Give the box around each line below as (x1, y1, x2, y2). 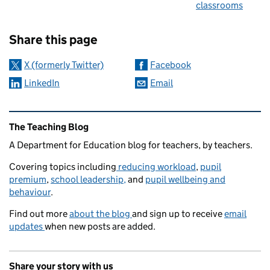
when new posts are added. (45, 221, 155, 233)
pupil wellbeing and (145, 174, 225, 186)
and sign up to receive (132, 208, 224, 220)
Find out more (9, 208, 69, 220)
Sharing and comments (12, 13, 180, 34)
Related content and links (11, 111, 159, 128)
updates (9, 221, 45, 233)
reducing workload (116, 161, 196, 173)
